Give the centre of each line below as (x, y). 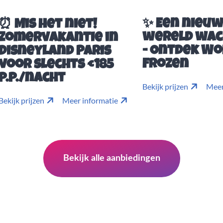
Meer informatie (90, 100)
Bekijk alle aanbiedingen (111, 158)
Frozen (165, 65)
